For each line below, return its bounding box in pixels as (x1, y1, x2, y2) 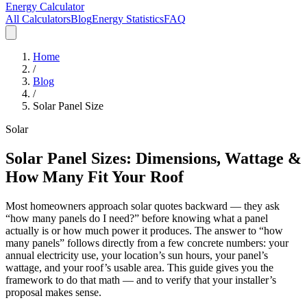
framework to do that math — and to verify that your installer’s (5, 273, 276, 286)
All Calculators (5, 13, 71, 25)
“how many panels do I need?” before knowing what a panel (5, 212, 268, 224)
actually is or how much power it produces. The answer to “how (5, 224, 283, 236)
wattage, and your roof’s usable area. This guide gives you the (5, 261, 273, 273)
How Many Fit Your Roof (5, 167, 184, 186)
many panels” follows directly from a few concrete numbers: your (5, 236, 288, 249)
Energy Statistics (92, 13, 164, 25)
